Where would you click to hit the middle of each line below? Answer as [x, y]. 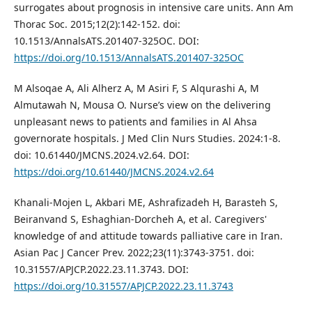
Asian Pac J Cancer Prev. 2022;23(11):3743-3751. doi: [134, 252]
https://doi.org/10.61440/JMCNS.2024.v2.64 [114, 171]
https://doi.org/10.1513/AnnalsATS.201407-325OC [128, 57]
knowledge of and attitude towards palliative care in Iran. [148, 235]
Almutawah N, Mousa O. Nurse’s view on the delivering [142, 104]
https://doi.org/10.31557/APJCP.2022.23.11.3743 [123, 286]
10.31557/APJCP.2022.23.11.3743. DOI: [101, 269]
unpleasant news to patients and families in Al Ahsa [135, 121]
